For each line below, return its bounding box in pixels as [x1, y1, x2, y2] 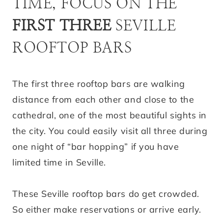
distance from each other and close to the [12, 93, 194, 105]
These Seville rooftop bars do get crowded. [12, 188, 199, 199]
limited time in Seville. [12, 156, 106, 168]
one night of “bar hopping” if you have [12, 140, 179, 152]
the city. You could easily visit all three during [12, 125, 208, 137]
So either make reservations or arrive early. [12, 203, 201, 215]
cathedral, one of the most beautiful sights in [12, 109, 207, 121]
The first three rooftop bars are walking [12, 78, 185, 89]
